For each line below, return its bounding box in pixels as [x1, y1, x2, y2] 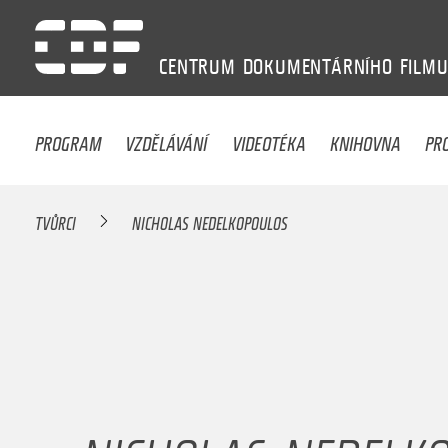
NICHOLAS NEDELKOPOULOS [132, 204, 288, 237]
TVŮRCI [35, 204, 77, 237]
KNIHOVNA [330, 119, 402, 158]
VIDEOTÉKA [231, 119, 306, 158]
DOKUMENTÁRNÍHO [242, 54, 393, 79]
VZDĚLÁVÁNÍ [125, 119, 208, 158]
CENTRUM [159, 54, 236, 79]
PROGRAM [35, 119, 102, 158]
